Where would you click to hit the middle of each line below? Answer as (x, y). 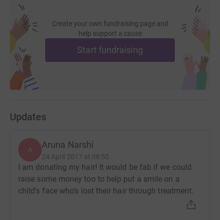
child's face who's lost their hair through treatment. (106, 191)
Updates (28, 117)
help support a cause (110, 34)
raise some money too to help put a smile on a (99, 179)
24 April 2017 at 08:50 (76, 157)
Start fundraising (110, 50)
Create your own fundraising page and (110, 24)
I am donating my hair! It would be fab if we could (105, 167)
